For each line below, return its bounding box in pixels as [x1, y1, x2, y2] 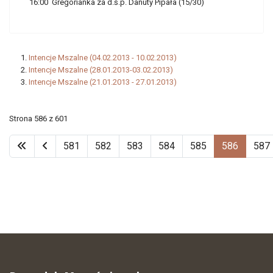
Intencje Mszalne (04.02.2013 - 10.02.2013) [29, 53, 177, 62]
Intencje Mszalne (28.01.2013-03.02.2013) [29, 65, 173, 74]
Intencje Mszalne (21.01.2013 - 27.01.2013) [29, 77, 177, 87]
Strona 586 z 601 [9, 114, 68, 123]
